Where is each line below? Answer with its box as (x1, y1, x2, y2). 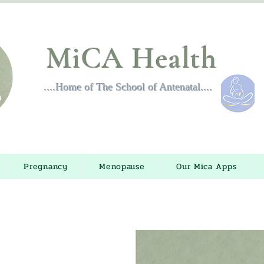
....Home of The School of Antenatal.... (44, 81, 213, 93)
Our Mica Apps (176, 160, 237, 173)
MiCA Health (46, 41, 217, 76)
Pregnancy (24, 160, 68, 173)
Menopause (99, 160, 145, 173)
